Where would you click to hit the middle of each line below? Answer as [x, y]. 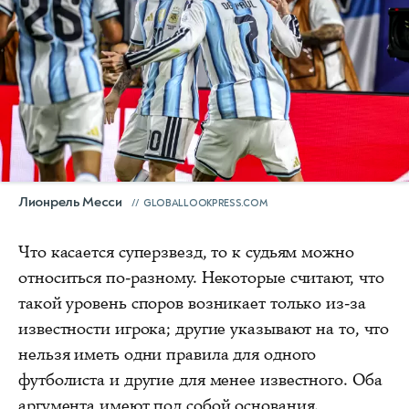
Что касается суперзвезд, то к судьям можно [186, 252]
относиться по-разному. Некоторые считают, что [201, 277]
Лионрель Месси [70, 202]
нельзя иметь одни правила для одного [168, 354]
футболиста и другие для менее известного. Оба [200, 379]
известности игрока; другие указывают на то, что [204, 328]
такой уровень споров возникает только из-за [192, 303]
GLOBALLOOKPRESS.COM [205, 203]
